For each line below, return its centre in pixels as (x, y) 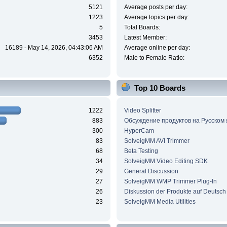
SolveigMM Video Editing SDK (166, 161)
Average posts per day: (156, 7)
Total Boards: (142, 28)
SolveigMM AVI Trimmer (157, 141)
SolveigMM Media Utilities (160, 201)
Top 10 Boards (160, 88)
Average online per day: (157, 48)
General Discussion (151, 171)
